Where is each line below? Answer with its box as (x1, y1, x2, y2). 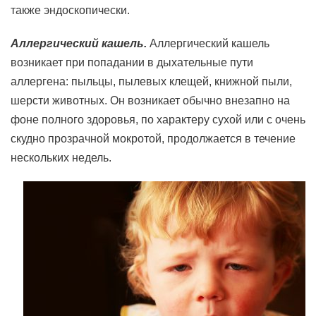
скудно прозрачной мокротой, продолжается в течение (11, 133, 296, 145)
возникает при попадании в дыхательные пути (11, 56, 253, 68)
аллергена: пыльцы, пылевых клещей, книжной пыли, (11, 75, 292, 87)
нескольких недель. (11, 152, 111, 164)
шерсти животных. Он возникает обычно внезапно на (11, 95, 290, 107)
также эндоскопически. (11, 4, 130, 16)
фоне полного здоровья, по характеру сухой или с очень (11, 114, 305, 126)
